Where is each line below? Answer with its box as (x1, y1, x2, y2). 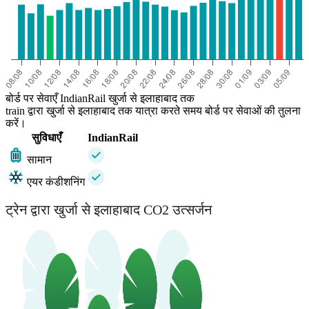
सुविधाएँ (31, 132, 61, 144)
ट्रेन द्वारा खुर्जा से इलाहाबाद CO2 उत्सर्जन (6, 201, 212, 217)
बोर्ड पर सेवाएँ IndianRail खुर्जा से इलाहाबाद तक (6, 92, 195, 105)
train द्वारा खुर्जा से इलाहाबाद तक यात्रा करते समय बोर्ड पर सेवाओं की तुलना (6, 105, 301, 117)
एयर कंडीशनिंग (27, 176, 85, 188)
